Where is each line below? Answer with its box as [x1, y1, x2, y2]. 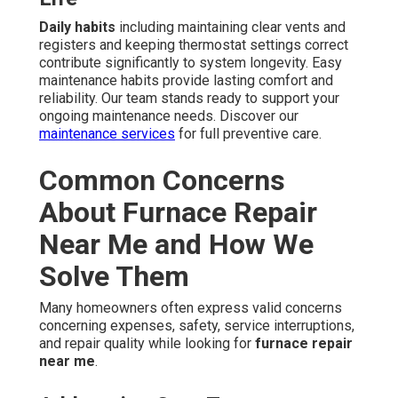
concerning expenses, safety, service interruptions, [39, 317, 354, 335]
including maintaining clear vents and [115, 19, 346, 36]
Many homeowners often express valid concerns [39, 299, 342, 317]
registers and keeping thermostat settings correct [39, 36, 348, 54]
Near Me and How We [39, 227, 314, 262]
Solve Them [39, 259, 189, 294]
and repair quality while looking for [39, 335, 255, 353]
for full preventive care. [175, 125, 322, 143]
